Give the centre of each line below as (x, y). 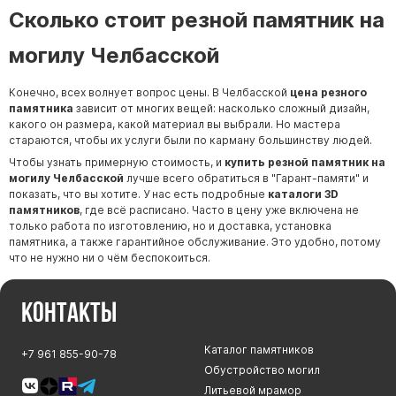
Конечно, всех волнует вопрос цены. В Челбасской (149, 92)
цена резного (328, 92)
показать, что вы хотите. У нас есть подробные (138, 194)
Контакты (69, 312)
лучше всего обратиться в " (200, 178)
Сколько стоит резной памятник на (197, 19)
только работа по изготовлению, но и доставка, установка (170, 225)
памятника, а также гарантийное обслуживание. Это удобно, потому (195, 241)
